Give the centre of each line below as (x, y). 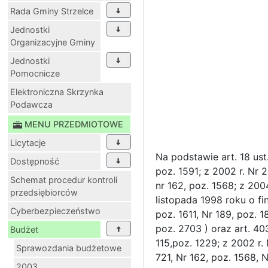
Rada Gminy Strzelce (52, 11)
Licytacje (28, 142)
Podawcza (31, 104)
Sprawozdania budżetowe (69, 248)
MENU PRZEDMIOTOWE (74, 124)
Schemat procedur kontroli (64, 179)
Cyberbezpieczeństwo (55, 211)
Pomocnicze (35, 73)
